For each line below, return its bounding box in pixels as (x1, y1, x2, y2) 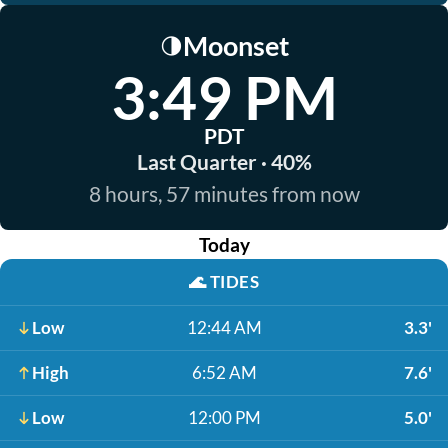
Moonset (182, 29, 289, 62)
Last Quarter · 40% (136, 149, 312, 174)
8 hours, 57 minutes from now (88, 181, 360, 206)
